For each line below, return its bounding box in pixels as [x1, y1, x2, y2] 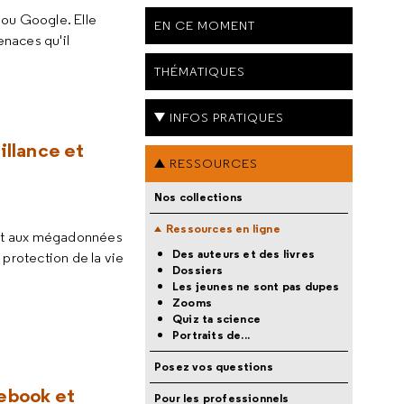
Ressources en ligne [166, 221, 280, 236]
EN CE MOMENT [154, 17, 255, 33]
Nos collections [154, 189, 243, 205]
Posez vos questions [154, 359, 273, 374]
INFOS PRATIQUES [170, 109, 284, 125]
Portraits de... [172, 327, 250, 343]
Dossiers [172, 262, 224, 278]
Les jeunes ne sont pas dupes [172, 279, 340, 294]
